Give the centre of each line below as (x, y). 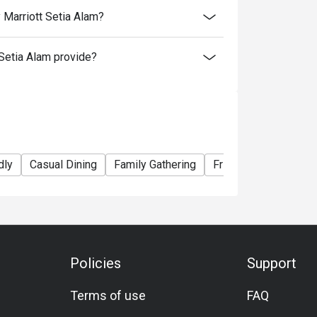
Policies (96, 263)
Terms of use (108, 295)
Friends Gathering (257, 165)
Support (271, 263)
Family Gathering (155, 165)
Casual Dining (63, 165)
